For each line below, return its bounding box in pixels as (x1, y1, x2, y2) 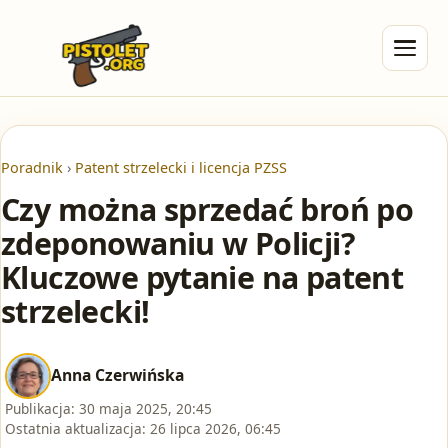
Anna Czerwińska (51, 364, 184, 387)
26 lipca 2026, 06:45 (150, 418, 281, 438)
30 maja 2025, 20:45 (79, 398, 212, 418)
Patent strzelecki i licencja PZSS (75, 158, 287, 177)
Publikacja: (5, 398, 75, 418)
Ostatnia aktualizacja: (5, 418, 146, 438)
